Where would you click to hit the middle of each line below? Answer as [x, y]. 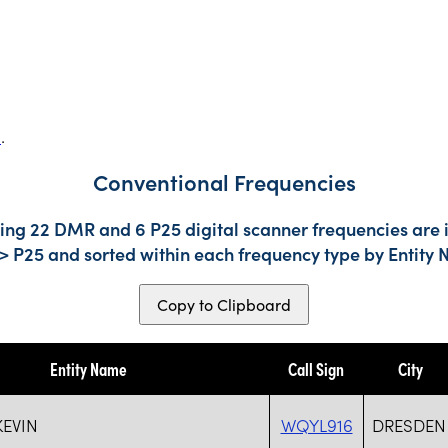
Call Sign [316, 368]
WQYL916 [316, 424]
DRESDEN [409, 424]
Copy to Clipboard [224, 304]
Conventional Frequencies [224, 182]
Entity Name [88, 368]
